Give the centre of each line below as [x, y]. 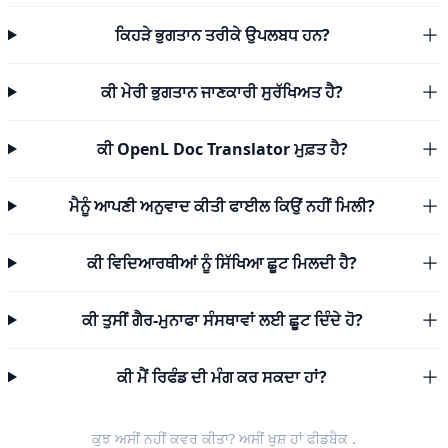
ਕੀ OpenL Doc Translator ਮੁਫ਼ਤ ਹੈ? [222, 149]
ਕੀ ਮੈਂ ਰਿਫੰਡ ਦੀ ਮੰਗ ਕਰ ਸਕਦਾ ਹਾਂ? [222, 377]
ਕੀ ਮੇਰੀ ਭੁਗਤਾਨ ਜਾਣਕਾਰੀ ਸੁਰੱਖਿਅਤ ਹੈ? [222, 92]
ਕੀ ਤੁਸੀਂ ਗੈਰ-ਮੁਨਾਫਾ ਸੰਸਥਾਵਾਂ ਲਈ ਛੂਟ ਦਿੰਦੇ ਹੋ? [222, 320]
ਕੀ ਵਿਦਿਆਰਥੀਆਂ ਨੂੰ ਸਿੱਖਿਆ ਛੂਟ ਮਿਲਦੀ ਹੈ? [222, 263]
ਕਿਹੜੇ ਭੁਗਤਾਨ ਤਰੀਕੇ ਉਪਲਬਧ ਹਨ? [222, 35]
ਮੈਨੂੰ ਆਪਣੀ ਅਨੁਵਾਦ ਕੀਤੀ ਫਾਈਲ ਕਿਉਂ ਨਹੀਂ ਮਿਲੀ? [222, 206]
